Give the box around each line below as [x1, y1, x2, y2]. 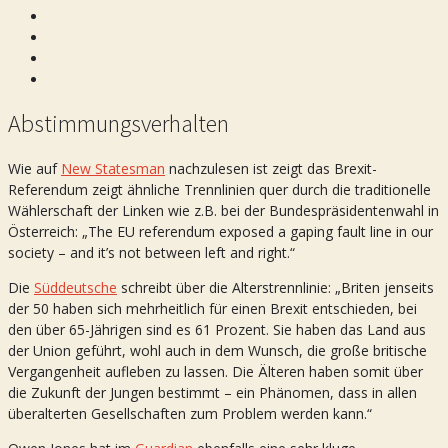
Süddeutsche [34, 277, 117, 297]
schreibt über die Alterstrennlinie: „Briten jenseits [117, 277, 434, 297]
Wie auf [8, 158, 61, 178]
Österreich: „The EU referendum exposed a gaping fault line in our [8, 221, 433, 241]
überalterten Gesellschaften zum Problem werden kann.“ [8, 403, 372, 423]
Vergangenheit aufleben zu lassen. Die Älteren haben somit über [8, 361, 423, 381]
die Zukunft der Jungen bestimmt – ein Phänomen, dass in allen [8, 382, 417, 402]
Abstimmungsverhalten [8, 107, 229, 139]
